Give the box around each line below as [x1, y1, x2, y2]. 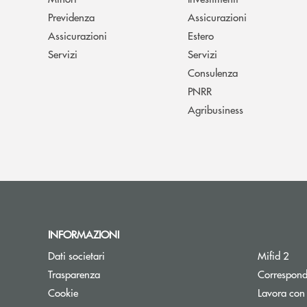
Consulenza [188, 64, 238, 79]
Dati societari [48, 247, 105, 262]
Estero [188, 27, 214, 42]
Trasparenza [48, 266, 100, 281]
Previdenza [48, 9, 95, 24]
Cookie [48, 284, 78, 299]
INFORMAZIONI [48, 226, 125, 241]
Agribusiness [188, 101, 243, 116]
